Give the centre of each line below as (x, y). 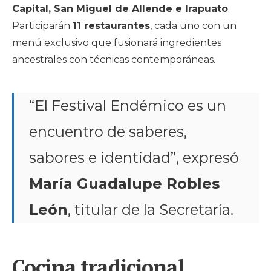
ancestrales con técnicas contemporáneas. (114, 59)
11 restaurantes (111, 25)
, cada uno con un (193, 25)
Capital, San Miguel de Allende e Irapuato (120, 8)
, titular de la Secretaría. (151, 209)
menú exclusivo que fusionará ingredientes (117, 42)
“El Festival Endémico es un (128, 105)
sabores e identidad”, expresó (134, 157)
